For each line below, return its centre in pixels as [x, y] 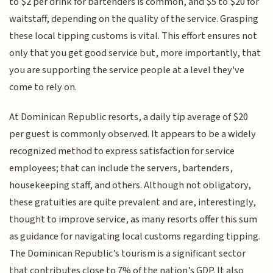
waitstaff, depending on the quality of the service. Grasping [134, 19]
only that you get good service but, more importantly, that [135, 53]
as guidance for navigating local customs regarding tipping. [135, 236]
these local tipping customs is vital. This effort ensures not [133, 36]
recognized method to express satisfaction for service [122, 151]
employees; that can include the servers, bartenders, [121, 168]
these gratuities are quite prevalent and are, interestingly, [133, 202]
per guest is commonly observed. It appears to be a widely [133, 134]
